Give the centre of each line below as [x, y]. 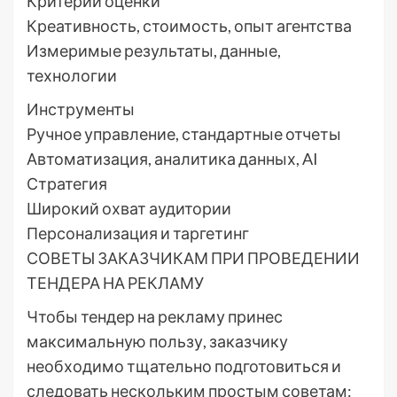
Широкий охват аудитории [129, 209]
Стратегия [67, 184]
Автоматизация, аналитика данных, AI [172, 159]
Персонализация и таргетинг [138, 234]
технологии [72, 76]
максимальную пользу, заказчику [157, 342]
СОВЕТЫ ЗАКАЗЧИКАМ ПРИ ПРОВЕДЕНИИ [193, 258]
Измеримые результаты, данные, [154, 51]
